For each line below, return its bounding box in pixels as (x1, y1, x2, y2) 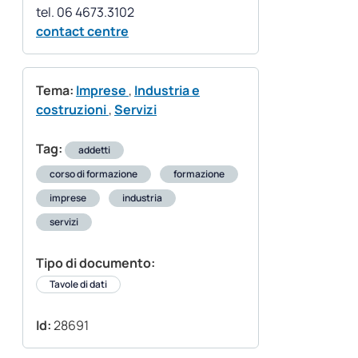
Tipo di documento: (36, 254, 155, 272)
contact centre (36, 22, 129, 41)
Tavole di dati (50, 277, 107, 292)
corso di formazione (50, 167, 137, 181)
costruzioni (36, 101, 109, 119)
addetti (78, 143, 110, 157)
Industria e (134, 82, 200, 100)
